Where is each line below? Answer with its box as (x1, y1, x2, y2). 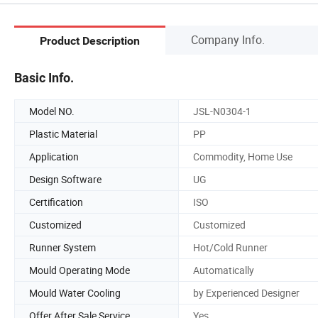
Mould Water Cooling (29, 285, 121, 300)
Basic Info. (14, 70, 74, 85)
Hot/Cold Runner (193, 240, 268, 254)
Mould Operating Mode (29, 263, 130, 277)
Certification (29, 194, 83, 209)
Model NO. (29, 104, 75, 118)
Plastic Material (29, 126, 97, 141)
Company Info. (191, 31, 265, 48)
